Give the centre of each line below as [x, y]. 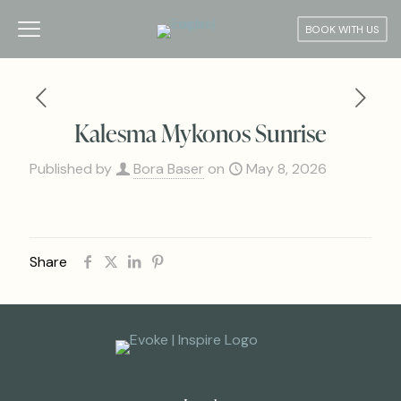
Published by [71, 169]
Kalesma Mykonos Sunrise [200, 132]
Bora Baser [169, 169]
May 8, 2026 [286, 169]
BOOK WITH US [342, 29]
